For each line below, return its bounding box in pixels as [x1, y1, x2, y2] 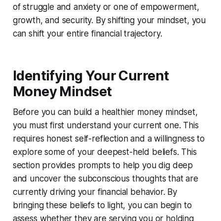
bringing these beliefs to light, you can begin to [12, 200, 192, 210]
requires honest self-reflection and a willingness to [12, 133, 205, 144]
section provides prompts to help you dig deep [12, 160, 193, 170]
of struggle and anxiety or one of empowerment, [12, 1, 199, 12]
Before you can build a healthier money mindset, [12, 107, 198, 117]
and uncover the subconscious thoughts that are [12, 173, 198, 184]
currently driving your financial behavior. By [12, 186, 178, 197]
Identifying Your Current [12, 67, 169, 84]
